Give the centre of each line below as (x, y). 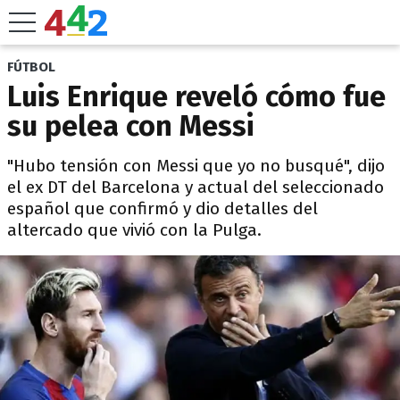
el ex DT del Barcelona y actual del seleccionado (196, 187)
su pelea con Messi (131, 126)
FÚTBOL (31, 67)
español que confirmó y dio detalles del (162, 208)
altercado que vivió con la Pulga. (134, 230)
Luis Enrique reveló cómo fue (196, 96)
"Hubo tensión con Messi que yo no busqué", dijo (196, 166)
